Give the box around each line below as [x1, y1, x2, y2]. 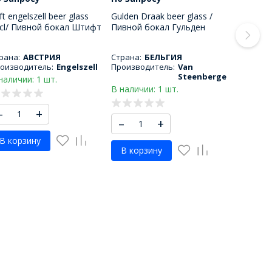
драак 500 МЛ [111, 32, 168, 44]
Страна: [111, 52, 141, 63]
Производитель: [111, 61, 175, 73]
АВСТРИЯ [22, 52, 61, 63]
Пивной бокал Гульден [111, 21, 205, 33]
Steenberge [177, 71, 226, 83]
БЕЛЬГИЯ [144, 52, 182, 63]
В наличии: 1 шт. [111, 83, 178, 95]
